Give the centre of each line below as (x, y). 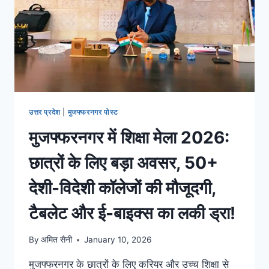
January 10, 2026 (118, 240)
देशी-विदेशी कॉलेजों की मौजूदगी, (122, 188)
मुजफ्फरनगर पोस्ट (93, 112)
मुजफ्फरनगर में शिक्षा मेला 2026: (129, 137)
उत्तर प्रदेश (45, 112)
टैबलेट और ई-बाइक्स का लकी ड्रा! (132, 213)
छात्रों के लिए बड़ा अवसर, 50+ (123, 162)
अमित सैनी (57, 240)
